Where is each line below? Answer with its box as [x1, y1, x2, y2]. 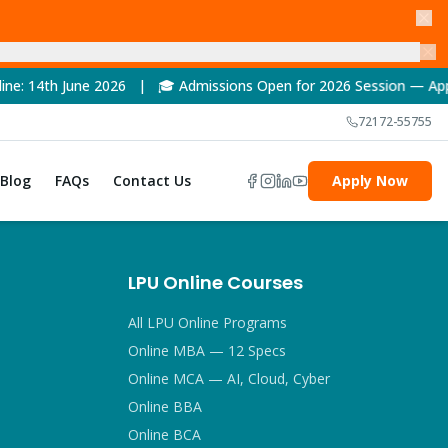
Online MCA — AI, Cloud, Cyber [128, 369, 330, 388]
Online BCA [128, 425, 201, 444]
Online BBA [128, 397, 202, 416]
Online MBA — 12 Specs [128, 341, 286, 360]
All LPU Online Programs [128, 313, 287, 332]
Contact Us [113, 171, 192, 190]
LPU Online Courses [128, 270, 303, 295]
